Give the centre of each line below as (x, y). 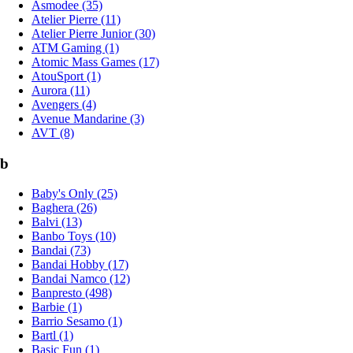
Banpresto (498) (72, 293)
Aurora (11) (61, 90)
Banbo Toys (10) (74, 236)
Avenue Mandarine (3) (88, 118)
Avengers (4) (64, 104)
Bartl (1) (52, 336)
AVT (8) (53, 132)
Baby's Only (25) (74, 194)
